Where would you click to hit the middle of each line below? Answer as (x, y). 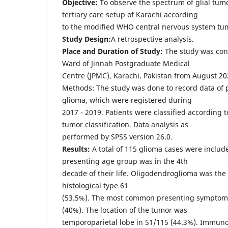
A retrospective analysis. (152, 39)
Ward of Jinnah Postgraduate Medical (126, 63)
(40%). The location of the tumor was (125, 210)
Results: (76, 149)
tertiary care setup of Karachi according (130, 14)
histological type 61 (95, 185)
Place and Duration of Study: (112, 51)
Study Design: (87, 39)
